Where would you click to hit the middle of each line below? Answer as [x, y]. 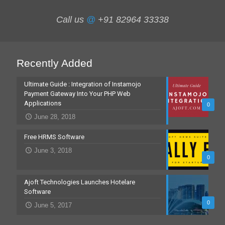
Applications [43, 103]
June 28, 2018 [55, 117]
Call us [71, 20]
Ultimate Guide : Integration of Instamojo [83, 84]
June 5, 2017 [53, 205]
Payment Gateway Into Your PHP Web [77, 94]
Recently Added [54, 63]
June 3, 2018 [53, 151]
